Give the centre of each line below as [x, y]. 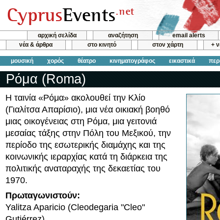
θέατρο [87, 61]
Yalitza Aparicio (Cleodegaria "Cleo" [75, 207]
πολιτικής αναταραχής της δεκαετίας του [83, 168]
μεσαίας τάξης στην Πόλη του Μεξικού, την [88, 133]
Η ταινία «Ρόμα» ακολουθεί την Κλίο [75, 98]
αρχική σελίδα [57, 35]
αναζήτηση [123, 35]
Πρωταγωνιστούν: [43, 195]
